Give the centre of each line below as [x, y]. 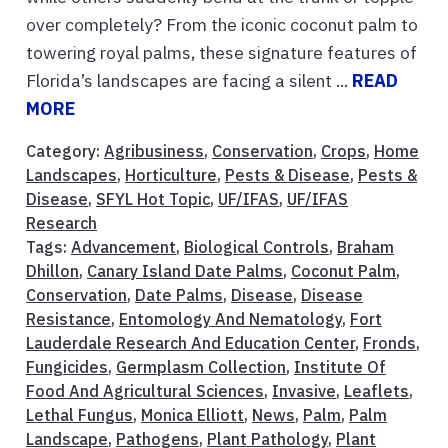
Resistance [68, 318]
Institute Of [340, 366]
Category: [65, 150]
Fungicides [67, 366]
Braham [365, 246]
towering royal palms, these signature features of [221, 52]
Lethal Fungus [79, 414]
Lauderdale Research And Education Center [190, 342]
